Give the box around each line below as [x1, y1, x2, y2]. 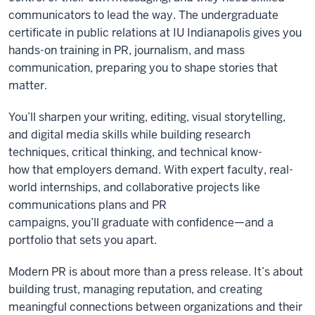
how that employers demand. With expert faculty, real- [8, 162, 293, 177]
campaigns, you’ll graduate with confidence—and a [8, 215, 274, 230]
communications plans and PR [8, 198, 167, 212]
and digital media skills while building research [8, 127, 250, 142]
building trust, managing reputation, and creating [8, 282, 262, 297]
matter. [8, 78, 47, 93]
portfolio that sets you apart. [8, 233, 157, 247]
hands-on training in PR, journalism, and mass [8, 43, 245, 58]
